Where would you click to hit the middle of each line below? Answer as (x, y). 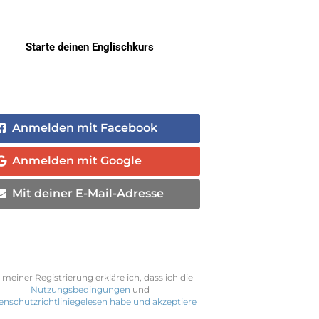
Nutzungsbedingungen (80, 289)
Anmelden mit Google (77, 161)
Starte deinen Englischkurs (90, 47)
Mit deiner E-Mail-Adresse (88, 194)
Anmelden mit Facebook (85, 128)
